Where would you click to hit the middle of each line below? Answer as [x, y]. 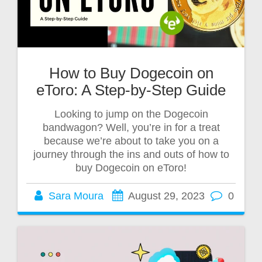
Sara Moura [76, 196]
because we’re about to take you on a [131, 141]
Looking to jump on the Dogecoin [131, 114]
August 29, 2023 [166, 196]
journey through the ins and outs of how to [131, 155]
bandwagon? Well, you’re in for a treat [131, 128]
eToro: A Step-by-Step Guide [131, 90]
